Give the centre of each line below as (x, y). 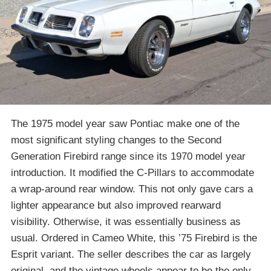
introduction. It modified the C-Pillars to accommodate (132, 172)
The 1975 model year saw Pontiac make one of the (125, 123)
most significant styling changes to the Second (116, 140)
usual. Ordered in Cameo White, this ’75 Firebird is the (134, 238)
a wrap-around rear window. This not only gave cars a (132, 189)
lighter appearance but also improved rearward (116, 205)
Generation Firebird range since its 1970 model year (128, 156)
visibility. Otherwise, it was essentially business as (126, 221)
